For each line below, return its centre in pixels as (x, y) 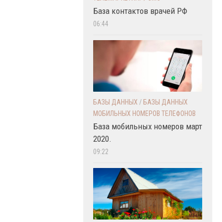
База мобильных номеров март (148, 127)
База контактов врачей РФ (140, 11)
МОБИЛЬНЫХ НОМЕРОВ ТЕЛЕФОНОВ (144, 114)
